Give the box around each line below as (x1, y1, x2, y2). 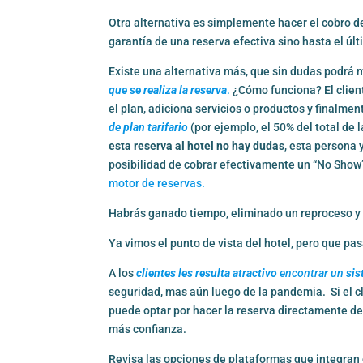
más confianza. (109, 322, 187, 336)
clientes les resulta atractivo (136, 267, 280, 280)
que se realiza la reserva (109, 83, 228, 97)
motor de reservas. (109, 177, 206, 190)
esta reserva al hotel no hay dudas (109, 139, 285, 153)
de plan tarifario (109, 121, 189, 135)
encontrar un (280, 267, 347, 280)
